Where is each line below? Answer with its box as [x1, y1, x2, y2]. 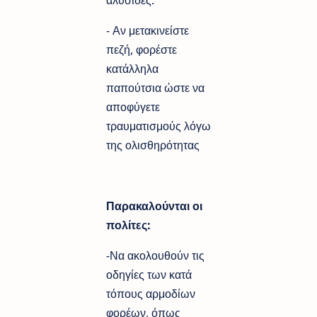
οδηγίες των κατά [106, 266, 192, 282]
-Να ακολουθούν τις [106, 247, 204, 263]
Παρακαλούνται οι [106, 197, 202, 214]
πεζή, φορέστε [106, 41, 177, 57]
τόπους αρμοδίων [106, 285, 195, 301]
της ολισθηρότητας [106, 137, 200, 153]
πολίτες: [106, 217, 154, 233]
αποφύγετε [106, 98, 160, 115]
